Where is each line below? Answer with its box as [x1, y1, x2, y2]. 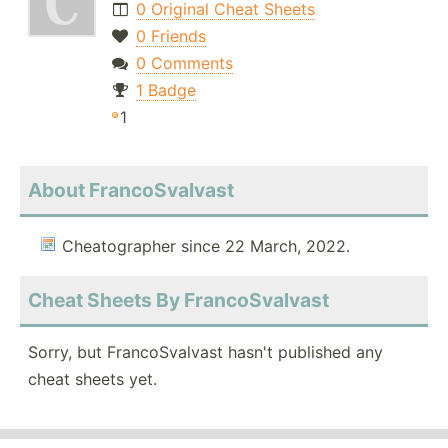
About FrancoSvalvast [28, 178, 234, 203]
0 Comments [135, 53, 233, 74]
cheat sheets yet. [28, 369, 157, 390]
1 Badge [135, 80, 196, 101]
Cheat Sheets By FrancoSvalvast [28, 288, 329, 313]
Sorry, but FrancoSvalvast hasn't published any [28, 342, 383, 363]
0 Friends [135, 26, 206, 47]
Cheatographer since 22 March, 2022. [62, 236, 350, 257]
